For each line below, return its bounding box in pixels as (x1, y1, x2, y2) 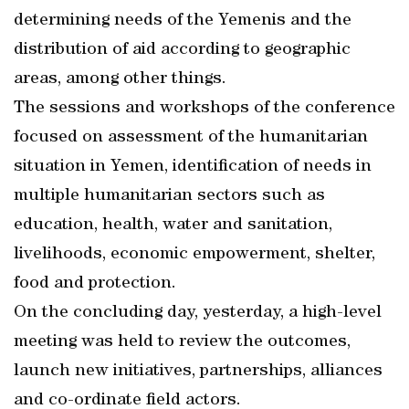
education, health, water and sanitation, (14, 216, 332, 235)
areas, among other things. (14, 70, 226, 89)
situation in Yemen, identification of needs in (14, 158, 372, 176)
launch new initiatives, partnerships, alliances (14, 362, 383, 381)
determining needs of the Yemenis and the (14, 12, 351, 30)
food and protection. (14, 275, 176, 293)
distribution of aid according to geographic (14, 41, 351, 59)
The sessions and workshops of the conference (14, 100, 395, 118)
